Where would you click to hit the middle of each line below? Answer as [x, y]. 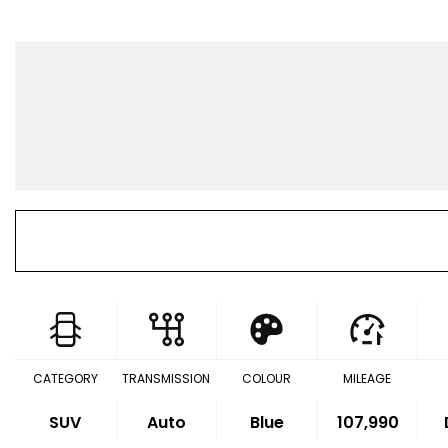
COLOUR [266, 378]
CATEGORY [65, 378]
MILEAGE [367, 378]
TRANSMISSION [165, 378]
